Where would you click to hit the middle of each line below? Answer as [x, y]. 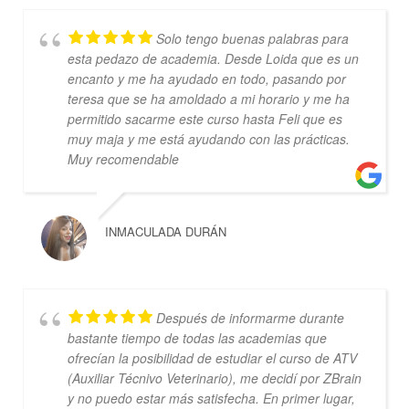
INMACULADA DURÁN [165, 231]
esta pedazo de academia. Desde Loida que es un [213, 58]
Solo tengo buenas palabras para [252, 38]
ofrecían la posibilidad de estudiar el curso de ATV [212, 357]
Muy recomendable [123, 158]
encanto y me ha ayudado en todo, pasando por [206, 78]
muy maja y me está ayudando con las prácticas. [208, 138]
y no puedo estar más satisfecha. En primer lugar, [211, 398]
